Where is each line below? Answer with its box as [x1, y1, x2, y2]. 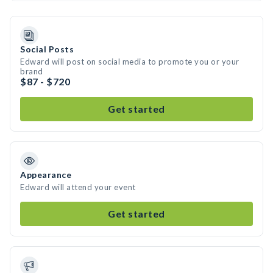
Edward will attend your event [20, 182, 136, 192]
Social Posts [20, 44, 74, 54]
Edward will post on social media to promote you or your [20, 57, 239, 66]
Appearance [20, 169, 71, 180]
